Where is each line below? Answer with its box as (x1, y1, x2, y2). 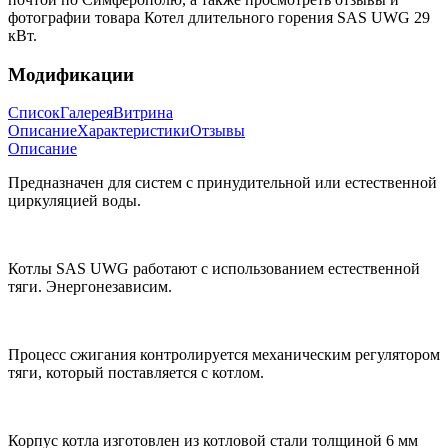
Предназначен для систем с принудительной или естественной (8, 174, 437, 192)
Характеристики (77, 122, 190, 140)
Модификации (8, 63, 134, 85)
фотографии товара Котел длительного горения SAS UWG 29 (8, 8, 430, 26)
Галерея (60, 104, 113, 122)
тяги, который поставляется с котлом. (8, 364, 264, 382)
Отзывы (190, 122, 245, 140)
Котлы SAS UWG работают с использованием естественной (8, 260, 420, 278)
